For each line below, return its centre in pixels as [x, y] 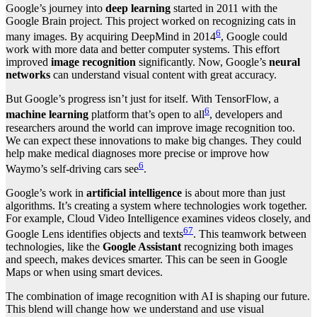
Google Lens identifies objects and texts [94, 234]
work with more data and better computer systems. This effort [143, 50]
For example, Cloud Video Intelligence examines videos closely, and [158, 219]
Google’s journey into [56, 8]
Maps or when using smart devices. [84, 272]
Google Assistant [142, 247]
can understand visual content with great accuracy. [163, 75]
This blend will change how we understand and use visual [135, 309]
